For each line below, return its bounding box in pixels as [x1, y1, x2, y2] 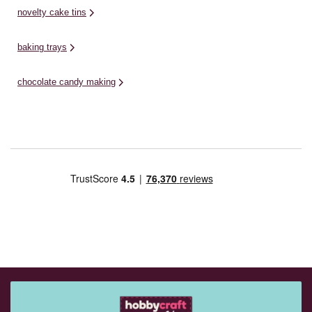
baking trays [17, 42, 67, 53]
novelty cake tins [17, 7, 86, 18]
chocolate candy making [17, 77, 116, 88]
